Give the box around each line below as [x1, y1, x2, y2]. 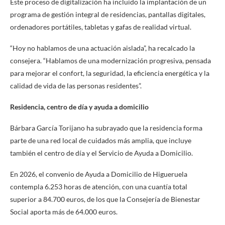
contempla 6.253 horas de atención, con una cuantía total [10, 182, 187, 191]
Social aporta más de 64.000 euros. [10, 207, 118, 216]
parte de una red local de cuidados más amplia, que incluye [10, 136, 191, 145]
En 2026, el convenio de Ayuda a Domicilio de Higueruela [10, 170, 187, 179]
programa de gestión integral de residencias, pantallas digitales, [10, 10, 205, 19]
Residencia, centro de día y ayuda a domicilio [10, 102, 149, 111]
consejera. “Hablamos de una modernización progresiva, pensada [10, 56, 211, 65]
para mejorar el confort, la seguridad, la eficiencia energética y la [10, 69, 209, 78]
